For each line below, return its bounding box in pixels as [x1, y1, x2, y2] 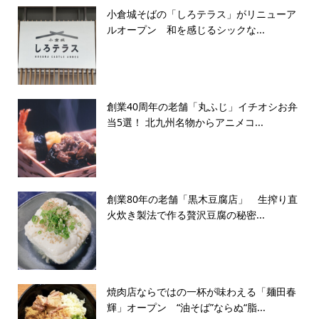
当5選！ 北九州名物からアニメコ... [106, 115, 263, 130]
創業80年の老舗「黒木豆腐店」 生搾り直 [106, 192, 298, 206]
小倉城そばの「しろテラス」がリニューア [106, 7, 296, 21]
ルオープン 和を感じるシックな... [106, 23, 265, 37]
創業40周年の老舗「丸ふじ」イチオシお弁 [106, 100, 298, 114]
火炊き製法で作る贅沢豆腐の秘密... [106, 208, 265, 222]
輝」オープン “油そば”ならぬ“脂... [106, 300, 266, 315]
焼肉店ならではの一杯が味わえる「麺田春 [106, 285, 296, 299]
